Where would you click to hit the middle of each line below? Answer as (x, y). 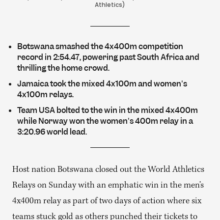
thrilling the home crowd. (63, 68)
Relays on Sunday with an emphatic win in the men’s (108, 186)
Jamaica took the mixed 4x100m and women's (102, 83)
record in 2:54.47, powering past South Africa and (108, 57)
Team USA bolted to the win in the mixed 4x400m (108, 110)
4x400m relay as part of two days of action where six (107, 201)
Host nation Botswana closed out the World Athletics (108, 170)
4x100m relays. (45, 94)
